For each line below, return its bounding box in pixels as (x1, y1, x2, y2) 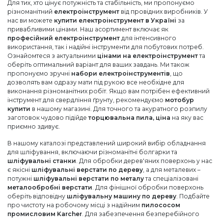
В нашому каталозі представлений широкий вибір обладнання (7, 139, 206, 147)
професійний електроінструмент (7, 34, 120, 42)
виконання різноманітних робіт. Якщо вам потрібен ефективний (7, 87, 210, 95)
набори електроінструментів (71, 69, 170, 77)
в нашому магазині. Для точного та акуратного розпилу (30, 105, 207, 112)
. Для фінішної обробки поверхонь (92, 183, 203, 191)
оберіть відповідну (7, 192, 67, 200)
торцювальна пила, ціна (88, 113, 170, 121)
